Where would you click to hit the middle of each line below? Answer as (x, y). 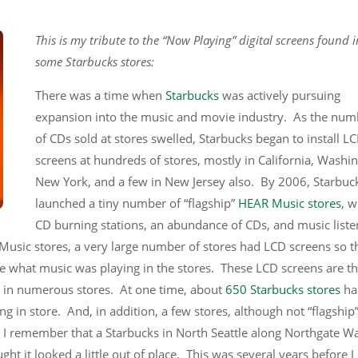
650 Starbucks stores (283, 289)
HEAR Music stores (290, 203)
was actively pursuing (280, 95)
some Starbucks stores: (95, 62)
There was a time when (100, 95)
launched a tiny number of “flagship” (137, 203)
